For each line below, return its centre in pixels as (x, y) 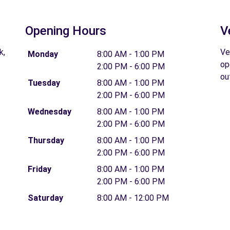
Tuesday (44, 83)
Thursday (46, 140)
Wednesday (49, 112)
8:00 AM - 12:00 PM (133, 198)
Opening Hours (66, 31)
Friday (39, 169)
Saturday (45, 198)
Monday (43, 54)
